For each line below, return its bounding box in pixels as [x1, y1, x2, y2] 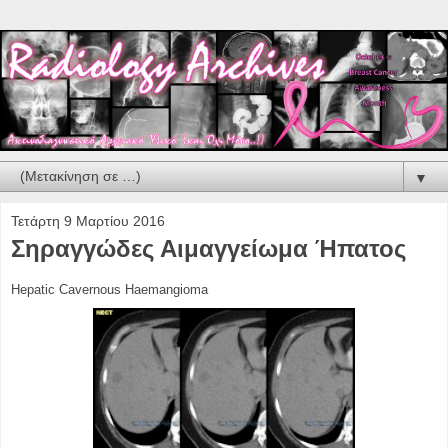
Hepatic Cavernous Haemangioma [11, 281, 208, 297]
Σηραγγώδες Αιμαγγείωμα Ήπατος [11, 234, 406, 262]
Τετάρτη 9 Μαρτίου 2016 [11, 212, 165, 229]
